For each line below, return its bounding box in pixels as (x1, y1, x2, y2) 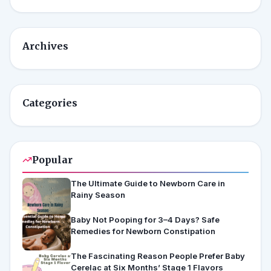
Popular (32, 154, 73, 166)
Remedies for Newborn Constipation (71, 226, 215, 237)
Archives (22, 40, 68, 53)
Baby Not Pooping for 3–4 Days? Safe (71, 215, 220, 225)
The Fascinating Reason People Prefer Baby (71, 251, 245, 261)
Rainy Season (71, 190, 125, 200)
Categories (22, 97, 77, 109)
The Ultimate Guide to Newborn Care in (71, 178, 225, 189)
